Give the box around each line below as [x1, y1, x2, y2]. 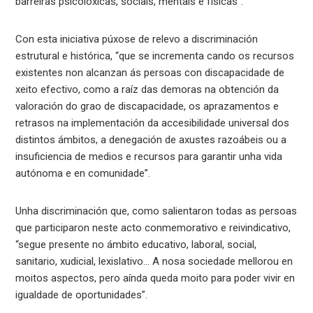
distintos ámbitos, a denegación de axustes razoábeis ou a [15, 133, 287, 146]
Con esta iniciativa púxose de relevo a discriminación [15, 32, 259, 45]
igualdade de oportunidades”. [15, 288, 148, 301]
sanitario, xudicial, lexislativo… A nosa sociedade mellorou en [15, 254, 293, 268]
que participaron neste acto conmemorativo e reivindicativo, [15, 221, 291, 234]
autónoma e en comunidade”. [15, 166, 151, 180]
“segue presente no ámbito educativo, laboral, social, [15, 238, 257, 251]
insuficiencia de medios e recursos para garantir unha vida [15, 150, 283, 163]
